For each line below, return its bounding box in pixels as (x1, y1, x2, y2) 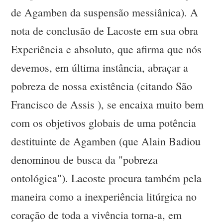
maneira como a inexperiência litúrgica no (11, 189, 197, 204)
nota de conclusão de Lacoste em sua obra (11, 23, 199, 38)
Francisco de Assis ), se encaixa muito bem (11, 97, 204, 112)
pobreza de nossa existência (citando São (11, 79, 193, 94)
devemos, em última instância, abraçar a (11, 60, 189, 75)
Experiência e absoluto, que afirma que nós (11, 42, 202, 57)
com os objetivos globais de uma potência (11, 115, 197, 130)
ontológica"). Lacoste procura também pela (11, 171, 202, 186)
